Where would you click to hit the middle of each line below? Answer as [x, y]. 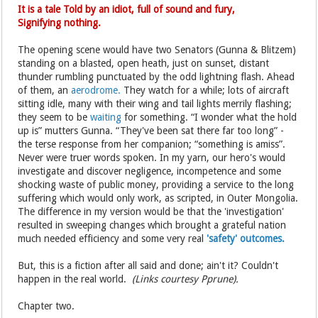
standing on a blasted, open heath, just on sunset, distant [144, 63]
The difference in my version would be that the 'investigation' [151, 212]
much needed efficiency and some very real [113, 238]
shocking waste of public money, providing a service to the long [156, 185]
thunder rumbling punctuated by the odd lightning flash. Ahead [157, 77]
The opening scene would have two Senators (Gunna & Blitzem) [157, 50]
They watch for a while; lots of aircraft [205, 90]
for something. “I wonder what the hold [209, 117]
